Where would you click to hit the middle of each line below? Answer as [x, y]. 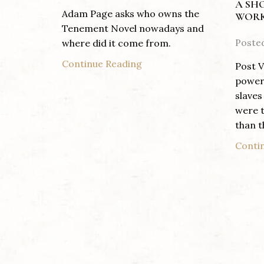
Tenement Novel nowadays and [133, 29]
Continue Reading [102, 64]
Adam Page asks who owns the [131, 14]
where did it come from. [116, 43]
